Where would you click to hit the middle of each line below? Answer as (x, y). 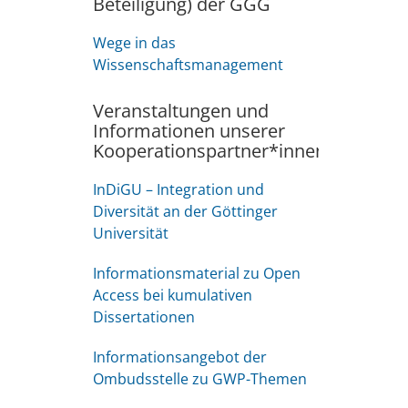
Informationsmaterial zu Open (197, 273)
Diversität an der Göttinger (185, 211)
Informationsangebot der (180, 357)
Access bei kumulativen (173, 295)
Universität (131, 233)
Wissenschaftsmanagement (188, 65)
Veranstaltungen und (181, 111)
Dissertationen (144, 317)
